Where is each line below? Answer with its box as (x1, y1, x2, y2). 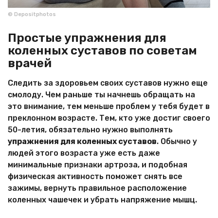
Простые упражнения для (8, 30, 166, 45)
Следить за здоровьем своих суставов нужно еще (8, 78, 208, 88)
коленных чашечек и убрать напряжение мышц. (8, 195, 197, 205)
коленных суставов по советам (8, 43, 197, 57)
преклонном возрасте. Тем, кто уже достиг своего (8, 113, 210, 123)
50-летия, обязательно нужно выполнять (8, 125, 173, 135)
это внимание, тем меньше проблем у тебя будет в (8, 102, 210, 111)
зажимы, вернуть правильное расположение (8, 183, 187, 193)
